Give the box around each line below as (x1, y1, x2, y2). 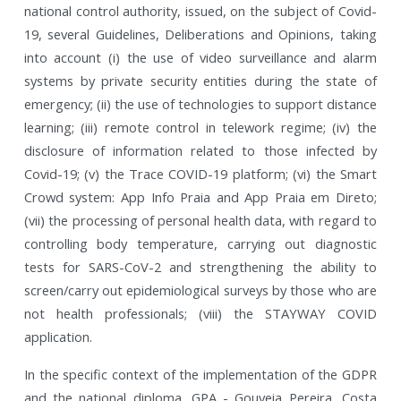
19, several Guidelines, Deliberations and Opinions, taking (23, 24, 377, 43)
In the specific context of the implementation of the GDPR (23, 364, 377, 383)
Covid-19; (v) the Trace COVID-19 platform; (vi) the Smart (23, 164, 377, 183)
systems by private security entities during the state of (23, 71, 377, 90)
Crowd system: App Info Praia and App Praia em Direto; (23, 187, 377, 206)
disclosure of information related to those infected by (23, 141, 377, 159)
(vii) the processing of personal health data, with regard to (23, 210, 377, 229)
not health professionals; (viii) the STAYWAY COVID (23, 303, 377, 322)
